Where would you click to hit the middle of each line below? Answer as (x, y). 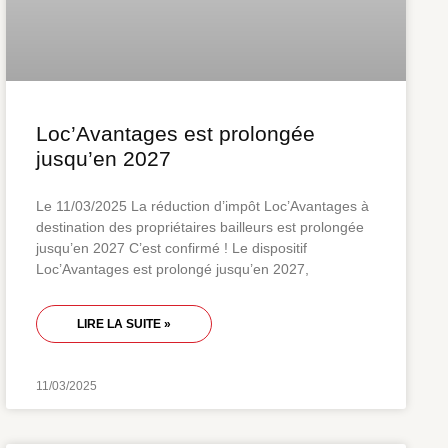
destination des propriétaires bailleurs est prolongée (200, 226)
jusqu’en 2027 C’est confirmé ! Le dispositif (171, 247)
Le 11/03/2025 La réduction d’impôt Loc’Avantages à (202, 205)
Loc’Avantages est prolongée (175, 133)
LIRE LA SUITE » (124, 323)
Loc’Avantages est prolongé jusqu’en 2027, (172, 268)
